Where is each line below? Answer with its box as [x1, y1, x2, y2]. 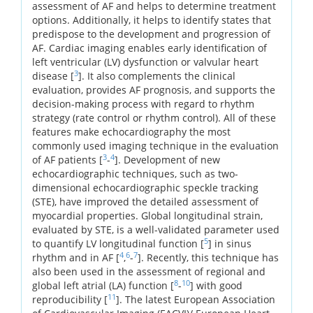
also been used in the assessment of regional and [32, 264, 265, 278]
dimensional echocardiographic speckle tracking [32, 180, 259, 194]
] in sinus [208, 236, 252, 250]
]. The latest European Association [116, 292, 275, 306]
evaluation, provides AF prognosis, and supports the [32, 82, 275, 96]
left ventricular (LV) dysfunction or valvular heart [32, 54, 259, 68]
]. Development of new [115, 152, 220, 166]
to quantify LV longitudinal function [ [32, 236, 204, 250]
